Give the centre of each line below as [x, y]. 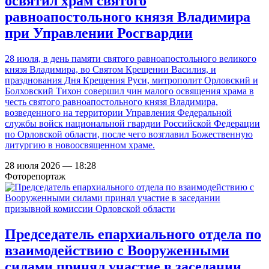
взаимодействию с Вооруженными [117, 250]
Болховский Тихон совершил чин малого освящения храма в [129, 91]
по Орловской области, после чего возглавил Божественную [129, 134]
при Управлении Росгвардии [99, 33]
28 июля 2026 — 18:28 [50, 165]
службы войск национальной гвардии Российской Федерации [132, 123]
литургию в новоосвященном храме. [80, 145]
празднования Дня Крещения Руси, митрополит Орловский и [131, 80]
